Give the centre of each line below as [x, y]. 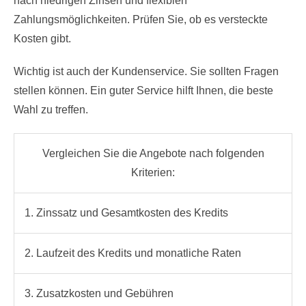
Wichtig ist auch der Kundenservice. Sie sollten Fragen [146, 71]
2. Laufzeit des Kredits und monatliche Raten [133, 253]
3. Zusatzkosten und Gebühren [99, 293]
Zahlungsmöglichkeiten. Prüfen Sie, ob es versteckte [141, 19]
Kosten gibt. [42, 38]
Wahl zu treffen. [51, 109]
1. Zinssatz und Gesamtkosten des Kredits [126, 212]
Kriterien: [153, 172]
